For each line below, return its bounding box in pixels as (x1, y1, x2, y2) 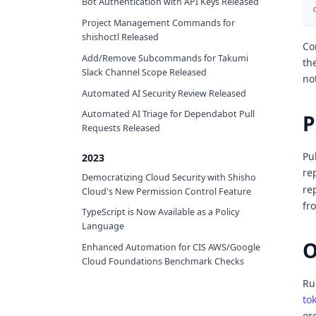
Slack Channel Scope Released (82, 66, 207, 78)
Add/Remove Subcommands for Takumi (82, 51, 248, 64)
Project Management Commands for (82, 17, 235, 30)
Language (82, 220, 124, 233)
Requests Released (82, 122, 160, 135)
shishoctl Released (82, 31, 159, 44)
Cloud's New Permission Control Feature (82, 185, 251, 197)
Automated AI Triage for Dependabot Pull (82, 108, 255, 121)
